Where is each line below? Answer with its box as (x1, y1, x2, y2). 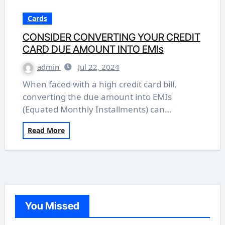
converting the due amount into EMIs (22, 91, 172, 102)
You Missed (25, 200, 79, 212)
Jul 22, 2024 (77, 62, 120, 72)
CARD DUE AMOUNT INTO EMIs (22, 43, 164, 55)
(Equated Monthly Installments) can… (22, 103, 171, 115)
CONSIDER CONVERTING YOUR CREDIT (22, 31, 200, 43)
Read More (27, 126, 65, 135)
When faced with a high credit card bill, (22, 78, 31, 90)
